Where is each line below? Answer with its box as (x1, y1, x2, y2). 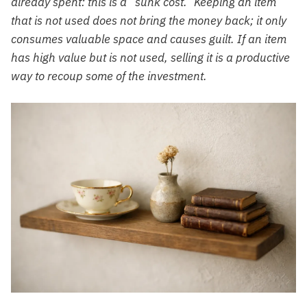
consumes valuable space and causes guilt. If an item (11, 32, 286, 47)
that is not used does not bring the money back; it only (11, 13, 286, 29)
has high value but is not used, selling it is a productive (11, 50, 290, 66)
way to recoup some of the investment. (11, 69, 207, 84)
